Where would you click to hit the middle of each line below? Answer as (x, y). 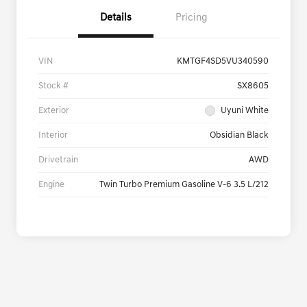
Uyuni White (245, 111)
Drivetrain (58, 160)
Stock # (53, 86)
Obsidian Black (239, 136)
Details (116, 19)
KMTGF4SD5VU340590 (223, 62)
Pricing (191, 19)
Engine (51, 185)
